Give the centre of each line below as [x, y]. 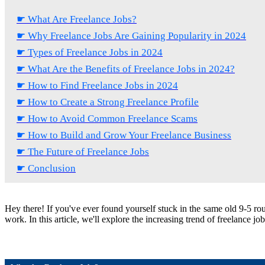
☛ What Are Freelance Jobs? [77, 19]
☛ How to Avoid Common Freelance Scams [107, 118]
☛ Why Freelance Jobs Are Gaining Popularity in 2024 [131, 35]
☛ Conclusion [46, 168]
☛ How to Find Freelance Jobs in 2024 [97, 85]
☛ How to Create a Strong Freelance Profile [108, 102]
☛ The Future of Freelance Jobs [83, 151]
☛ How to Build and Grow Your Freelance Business [124, 135]
